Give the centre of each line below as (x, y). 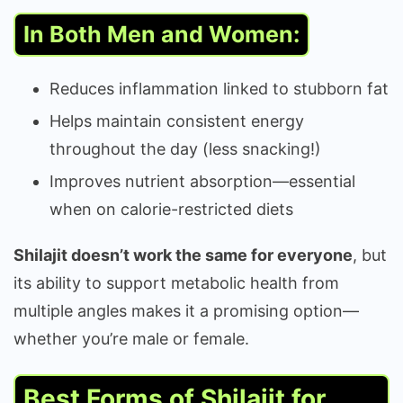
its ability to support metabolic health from (176, 282)
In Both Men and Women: (161, 34)
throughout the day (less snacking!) (185, 148)
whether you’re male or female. (131, 338)
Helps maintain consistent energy (177, 121)
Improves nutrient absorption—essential (202, 181)
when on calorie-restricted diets (171, 209)
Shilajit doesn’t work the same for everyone (183, 255)
